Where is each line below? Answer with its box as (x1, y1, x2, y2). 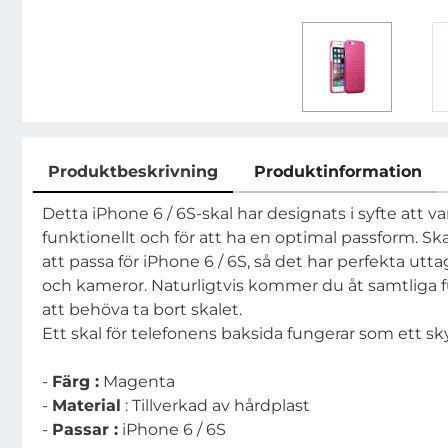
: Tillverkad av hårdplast (121, 396, 310, 415)
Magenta (99, 372, 175, 391)
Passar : (52, 420, 118, 439)
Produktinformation (254, 162, 422, 181)
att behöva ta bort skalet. (42, 300, 242, 319)
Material (52, 396, 121, 415)
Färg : (52, 372, 99, 391)
